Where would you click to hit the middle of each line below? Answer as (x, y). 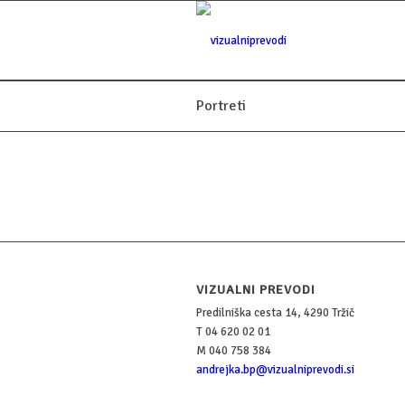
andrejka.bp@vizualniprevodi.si (275, 370)
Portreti (221, 106)
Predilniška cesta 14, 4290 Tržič (275, 313)
